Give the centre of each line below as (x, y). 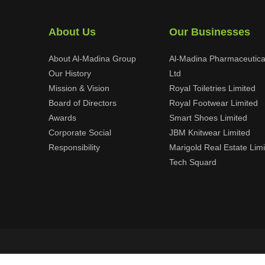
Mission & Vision (79, 88)
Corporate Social (80, 132)
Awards (62, 118)
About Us (72, 32)
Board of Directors (83, 103)
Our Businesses (210, 32)
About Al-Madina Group (92, 59)
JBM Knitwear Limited (210, 132)
